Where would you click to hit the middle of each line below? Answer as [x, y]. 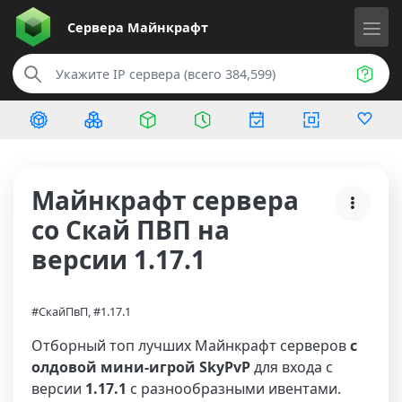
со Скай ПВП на [131, 230]
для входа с [292, 367]
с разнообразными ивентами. [234, 389]
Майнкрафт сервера [165, 200]
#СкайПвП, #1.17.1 [81, 311]
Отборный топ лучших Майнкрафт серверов [191, 345]
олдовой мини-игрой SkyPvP [141, 367]
